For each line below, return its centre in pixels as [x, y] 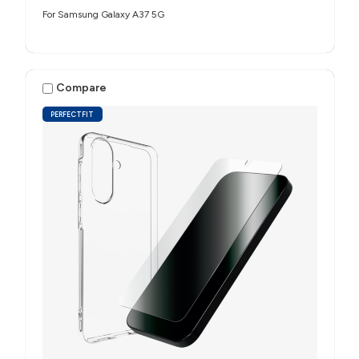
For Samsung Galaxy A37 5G [103, 14]
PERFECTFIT [73, 114]
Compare [82, 88]
